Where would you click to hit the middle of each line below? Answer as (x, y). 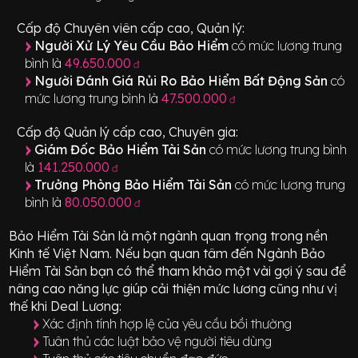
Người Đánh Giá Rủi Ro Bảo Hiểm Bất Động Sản (183, 80)
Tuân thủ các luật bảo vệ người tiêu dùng (157, 341)
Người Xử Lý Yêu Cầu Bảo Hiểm (133, 45)
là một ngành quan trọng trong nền (222, 235)
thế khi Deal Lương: (66, 306)
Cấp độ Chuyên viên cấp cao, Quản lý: (131, 28)
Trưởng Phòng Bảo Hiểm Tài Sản (135, 184)
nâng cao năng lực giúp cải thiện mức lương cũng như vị (173, 288)
